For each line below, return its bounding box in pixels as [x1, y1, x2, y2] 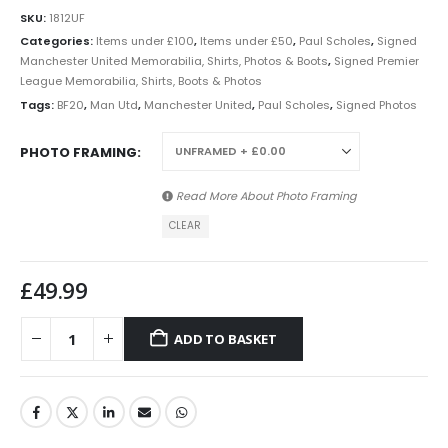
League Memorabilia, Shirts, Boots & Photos [20, 73, 262, 90]
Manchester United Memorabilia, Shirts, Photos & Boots [20, 53, 328, 70]
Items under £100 [96, 33, 194, 50]
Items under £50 [200, 33, 293, 50]
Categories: [20, 33, 96, 50]
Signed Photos [336, 97, 417, 114]
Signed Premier [334, 53, 419, 70]
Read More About [173, 187, 276, 204]
